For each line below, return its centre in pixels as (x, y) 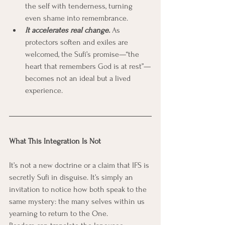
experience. (44, 90)
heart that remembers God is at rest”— (88, 66)
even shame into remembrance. (77, 18)
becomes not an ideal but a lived (79, 78)
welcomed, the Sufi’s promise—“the (83, 54)
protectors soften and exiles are (78, 42)
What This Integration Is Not (55, 141)
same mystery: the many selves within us (78, 201)
